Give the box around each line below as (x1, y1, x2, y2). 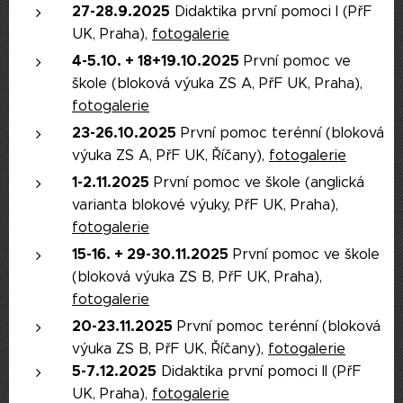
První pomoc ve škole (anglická (149, 174, 364, 191)
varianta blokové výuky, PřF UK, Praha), (72, 196, 338, 213)
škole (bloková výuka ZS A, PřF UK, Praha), (72, 75, 363, 92)
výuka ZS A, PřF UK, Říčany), (72, 147, 269, 164)
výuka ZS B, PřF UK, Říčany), (72, 340, 268, 357)
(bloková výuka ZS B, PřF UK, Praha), (72, 268, 322, 285)
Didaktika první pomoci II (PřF (157, 363, 361, 380)
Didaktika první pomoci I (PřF (170, 3, 372, 20)
